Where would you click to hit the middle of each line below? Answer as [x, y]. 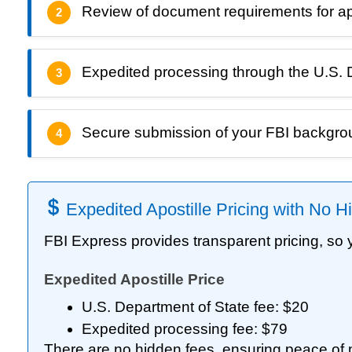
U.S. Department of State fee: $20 [195, 306]
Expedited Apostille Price [134, 280]
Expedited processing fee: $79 [185, 328]
